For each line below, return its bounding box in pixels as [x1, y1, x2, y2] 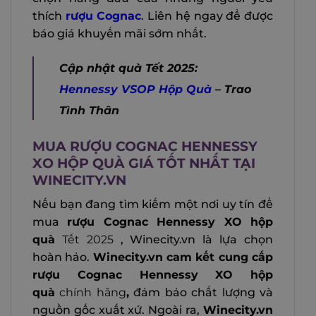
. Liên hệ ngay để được [141, 8, 274, 23]
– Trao [212, 82, 251, 97]
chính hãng [55, 285, 126, 299]
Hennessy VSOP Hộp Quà [59, 82, 212, 97]
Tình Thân [59, 103, 119, 118]
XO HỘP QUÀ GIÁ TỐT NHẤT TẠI [32, 154, 255, 172]
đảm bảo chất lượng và [128, 285, 274, 299]
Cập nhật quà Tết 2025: [59, 61, 197, 75]
